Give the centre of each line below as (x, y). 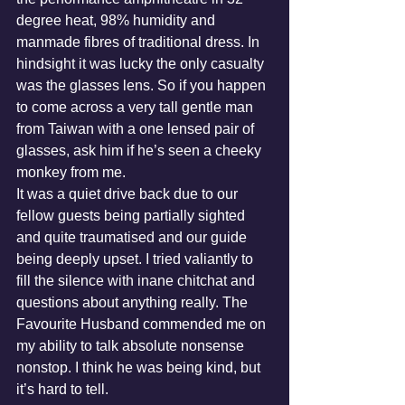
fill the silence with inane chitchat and (137, 281)
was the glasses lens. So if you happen (143, 85)
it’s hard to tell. (62, 389)
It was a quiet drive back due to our (129, 194)
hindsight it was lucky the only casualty (142, 64)
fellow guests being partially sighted (132, 216)
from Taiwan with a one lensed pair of (137, 129)
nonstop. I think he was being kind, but (140, 367)
